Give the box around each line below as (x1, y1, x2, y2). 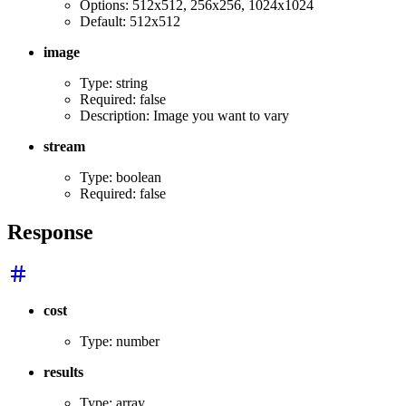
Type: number (80, 333, 159, 349)
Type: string (80, 74, 148, 91)
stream (43, 138, 85, 154)
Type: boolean (80, 169, 161, 185)
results (43, 363, 83, 380)
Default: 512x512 (80, 13, 180, 29)
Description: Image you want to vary (80, 107, 289, 123)
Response (7, 219, 93, 244)
